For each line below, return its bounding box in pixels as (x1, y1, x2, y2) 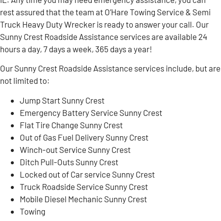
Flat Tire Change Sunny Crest (20, 119, 123, 130)
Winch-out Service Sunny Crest (20, 144, 131, 154)
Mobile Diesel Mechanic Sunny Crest (20, 193, 147, 204)
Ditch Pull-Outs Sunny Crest (20, 156, 118, 167)
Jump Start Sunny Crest (20, 95, 105, 105)
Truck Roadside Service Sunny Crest (20, 181, 148, 191)
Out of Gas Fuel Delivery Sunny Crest (20, 132, 148, 142)
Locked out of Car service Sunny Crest (20, 169, 155, 179)
